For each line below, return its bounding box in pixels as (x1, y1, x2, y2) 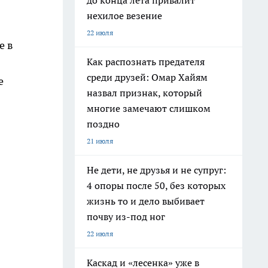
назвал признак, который (87, 87, 202, 99)
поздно (87, 118, 120, 130)
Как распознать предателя (87, 56, 205, 68)
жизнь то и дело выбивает (87, 195, 205, 207)
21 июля (87, 136, 113, 145)
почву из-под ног (87, 211, 165, 223)
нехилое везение (87, 10, 162, 22)
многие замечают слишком (87, 102, 211, 114)
